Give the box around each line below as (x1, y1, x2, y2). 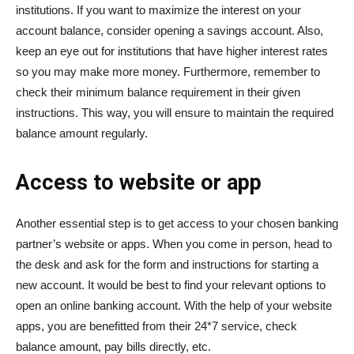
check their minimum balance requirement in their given (16, 85, 300, 100)
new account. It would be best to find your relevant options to (16, 278, 326, 292)
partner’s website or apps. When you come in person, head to (16, 237, 332, 251)
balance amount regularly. (16, 126, 148, 141)
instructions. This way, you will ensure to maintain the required (16, 106, 333, 120)
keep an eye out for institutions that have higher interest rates (16, 44, 328, 58)
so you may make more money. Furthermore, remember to (16, 65, 320, 79)
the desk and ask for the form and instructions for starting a (16, 258, 318, 272)
